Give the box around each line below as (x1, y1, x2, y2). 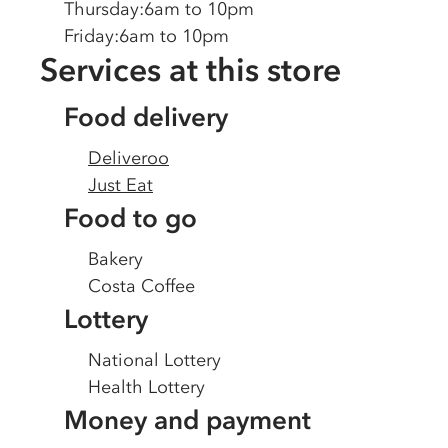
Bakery (88, 248, 143, 270)
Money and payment (64, 404, 311, 436)
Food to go (64, 202, 197, 234)
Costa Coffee (88, 275, 195, 297)
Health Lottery (88, 376, 205, 398)
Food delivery (64, 101, 228, 133)
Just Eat (88, 174, 153, 196)
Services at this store (40, 50, 341, 89)
